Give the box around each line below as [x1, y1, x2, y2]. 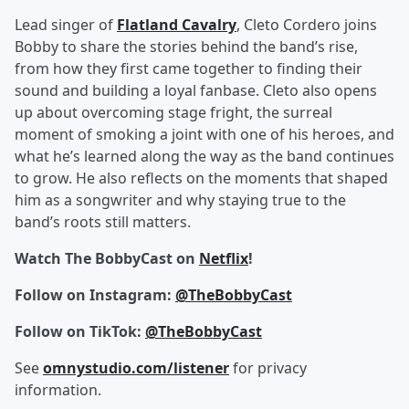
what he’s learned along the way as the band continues [15, 146, 394, 166]
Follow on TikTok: [15, 321, 145, 341]
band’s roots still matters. [15, 212, 191, 232]
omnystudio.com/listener [43, 358, 229, 378]
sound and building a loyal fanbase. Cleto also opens [15, 80, 377, 100]
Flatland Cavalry [117, 15, 236, 35]
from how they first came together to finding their [15, 58, 362, 79]
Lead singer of [15, 15, 117, 35]
